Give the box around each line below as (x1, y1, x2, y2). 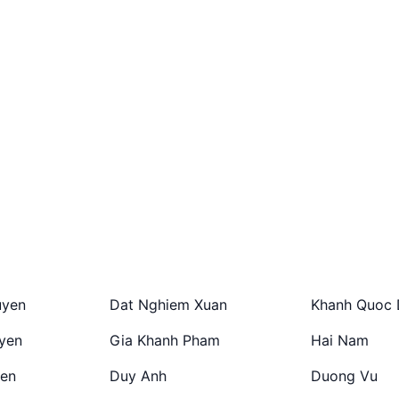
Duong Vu (310, 367, 378, 385)
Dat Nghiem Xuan (110, 296, 228, 313)
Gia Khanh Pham (110, 331, 221, 349)
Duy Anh (110, 367, 167, 385)
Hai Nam (310, 331, 369, 349)
